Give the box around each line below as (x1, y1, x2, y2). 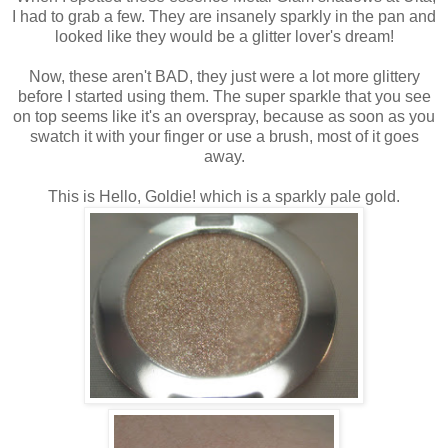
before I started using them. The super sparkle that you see (17, 87, 431, 105)
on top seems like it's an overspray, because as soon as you (13, 107, 435, 125)
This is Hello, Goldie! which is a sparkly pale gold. (48, 187, 400, 205)
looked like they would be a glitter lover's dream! (54, 27, 394, 45)
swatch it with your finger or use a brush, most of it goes (29, 127, 419, 145)
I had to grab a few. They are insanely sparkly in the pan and (12, 7, 436, 25)
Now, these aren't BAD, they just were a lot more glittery (28, 67, 420, 85)
